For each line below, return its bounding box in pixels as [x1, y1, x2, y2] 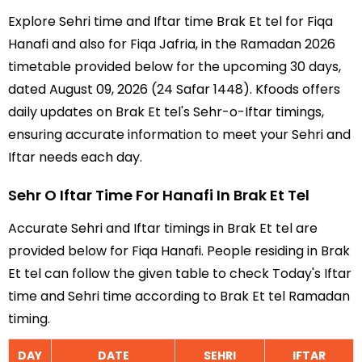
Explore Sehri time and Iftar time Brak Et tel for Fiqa [8, 12, 333, 31]
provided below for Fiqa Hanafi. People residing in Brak [8, 242, 350, 260]
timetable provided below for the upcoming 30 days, [8, 57, 341, 76]
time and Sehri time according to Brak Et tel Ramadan [8, 287, 350, 305]
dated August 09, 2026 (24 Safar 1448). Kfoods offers [8, 80, 340, 99]
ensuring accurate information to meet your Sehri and [8, 125, 351, 144]
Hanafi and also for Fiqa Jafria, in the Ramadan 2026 [8, 35, 335, 53]
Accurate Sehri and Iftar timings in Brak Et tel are [8, 219, 318, 238]
